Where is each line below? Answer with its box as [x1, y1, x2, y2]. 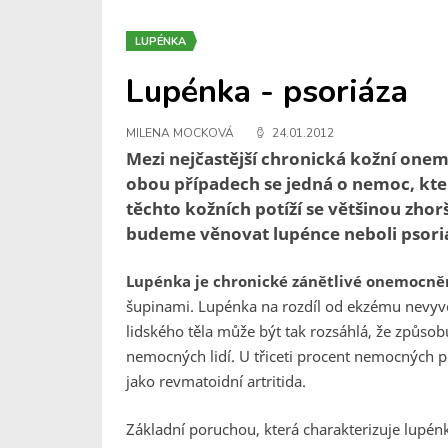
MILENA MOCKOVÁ [126, 125, 234, 141]
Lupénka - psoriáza [126, 70, 408, 113]
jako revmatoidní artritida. [126, 371, 306, 391]
